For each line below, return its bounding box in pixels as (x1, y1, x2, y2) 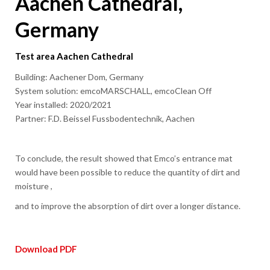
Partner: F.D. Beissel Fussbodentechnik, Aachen (15, 113, 195, 124)
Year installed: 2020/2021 (15, 99, 111, 110)
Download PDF (15, 243, 77, 255)
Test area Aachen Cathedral (15, 51, 133, 62)
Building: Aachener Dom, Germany (15, 72, 143, 83)
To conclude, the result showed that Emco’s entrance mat (15, 153, 233, 164)
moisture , (15, 181, 52, 192)
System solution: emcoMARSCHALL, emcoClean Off (15, 86, 212, 96)
